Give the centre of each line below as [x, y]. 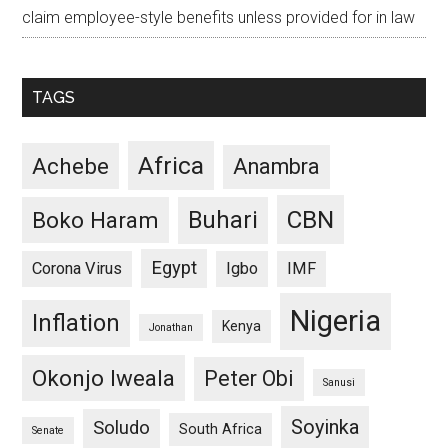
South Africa [221, 429]
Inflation [76, 323]
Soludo [122, 428]
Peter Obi [249, 379]
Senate [48, 431]
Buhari [223, 220]
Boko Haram [96, 220]
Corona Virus [77, 269]
